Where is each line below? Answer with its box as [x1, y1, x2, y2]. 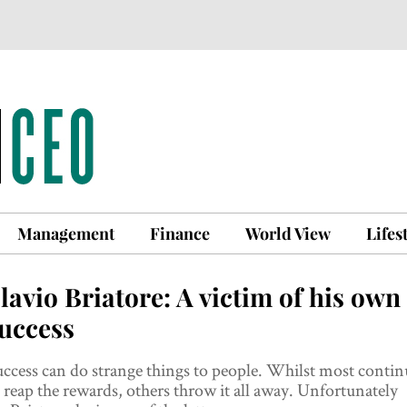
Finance [150, 223, 210, 244]
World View [245, 223, 331, 244]
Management [17, 223, 114, 244]
